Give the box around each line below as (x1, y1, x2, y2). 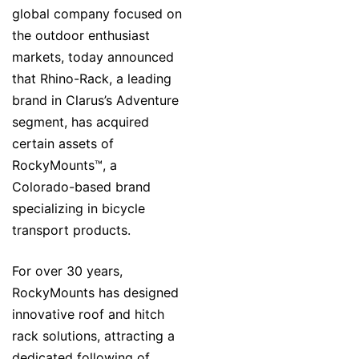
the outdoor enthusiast (12, 27, 150, 44)
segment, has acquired (12, 114, 149, 131)
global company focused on (12, 6, 182, 22)
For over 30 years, (12, 263, 123, 280)
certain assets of (12, 135, 114, 152)
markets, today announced (12, 49, 174, 66)
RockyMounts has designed (12, 284, 179, 301)
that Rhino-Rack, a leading (12, 71, 171, 87)
